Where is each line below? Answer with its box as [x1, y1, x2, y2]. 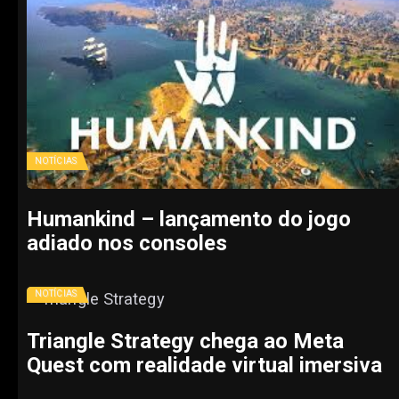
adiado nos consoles [27, 231, 227, 256]
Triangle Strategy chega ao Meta [27, 328, 344, 354]
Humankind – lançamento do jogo [27, 207, 351, 232]
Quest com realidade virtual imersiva [27, 352, 382, 378]
